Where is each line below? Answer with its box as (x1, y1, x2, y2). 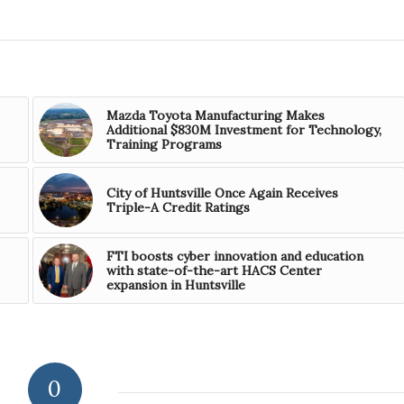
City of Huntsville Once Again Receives (106, 185, 338, 202)
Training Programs (106, 136, 222, 153)
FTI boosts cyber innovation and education (106, 248, 363, 265)
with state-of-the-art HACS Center (106, 262, 322, 280)
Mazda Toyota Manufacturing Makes (106, 107, 325, 124)
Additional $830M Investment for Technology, (106, 122, 381, 139)
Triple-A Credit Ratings (106, 199, 250, 216)
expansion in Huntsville (106, 277, 245, 294)
